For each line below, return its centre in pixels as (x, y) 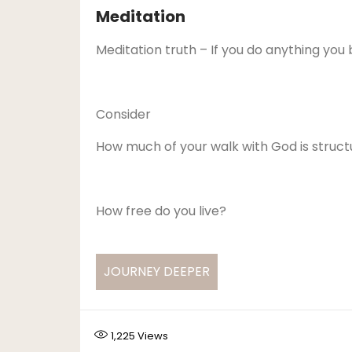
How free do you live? (161, 211)
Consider (123, 114)
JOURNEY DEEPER (157, 271)
